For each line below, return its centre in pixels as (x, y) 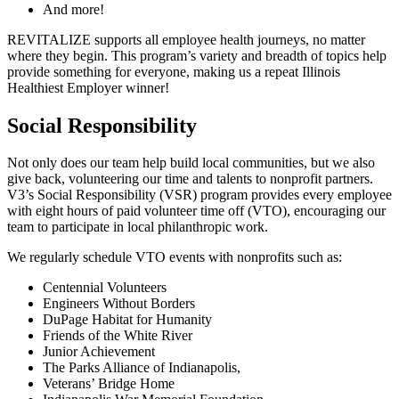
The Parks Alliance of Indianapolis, (142, 368)
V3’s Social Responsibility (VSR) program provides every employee (199, 195)
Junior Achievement (99, 352)
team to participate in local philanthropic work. (138, 227)
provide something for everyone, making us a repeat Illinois (174, 71)
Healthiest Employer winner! (88, 87)
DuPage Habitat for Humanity (127, 320)
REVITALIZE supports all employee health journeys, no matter (186, 39)
